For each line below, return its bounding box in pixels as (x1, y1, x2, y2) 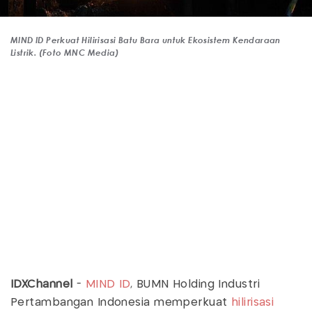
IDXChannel (10, 279, 77, 290)
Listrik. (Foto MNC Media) (10, 47, 119, 58)
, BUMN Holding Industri (130, 279, 260, 290)
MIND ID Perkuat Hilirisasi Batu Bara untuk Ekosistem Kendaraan (10, 34, 281, 46)
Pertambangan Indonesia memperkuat (10, 297, 231, 309)
